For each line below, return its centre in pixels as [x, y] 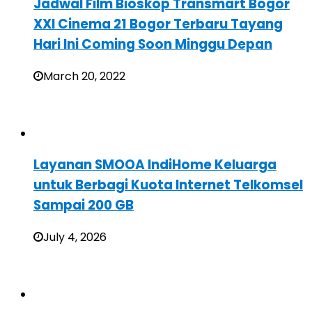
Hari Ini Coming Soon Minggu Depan [153, 44]
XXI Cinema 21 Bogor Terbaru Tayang [158, 24]
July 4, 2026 [75, 237]
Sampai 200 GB [84, 205]
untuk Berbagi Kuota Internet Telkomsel [168, 185]
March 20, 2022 [84, 76]
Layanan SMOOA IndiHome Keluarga [155, 165]
